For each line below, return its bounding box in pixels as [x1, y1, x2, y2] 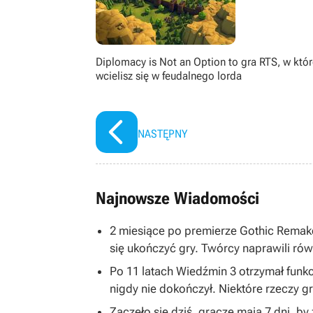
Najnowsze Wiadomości [96, 189, 259, 209]
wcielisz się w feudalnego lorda [96, 69, 242, 83]
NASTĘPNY [138, 127, 187, 141]
